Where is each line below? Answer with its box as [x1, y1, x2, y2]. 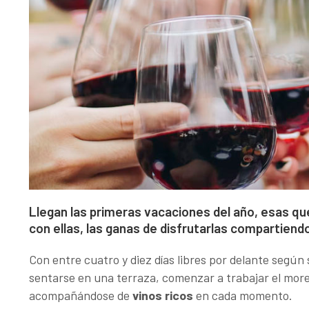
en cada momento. [193, 288, 292, 303]
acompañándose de [29, 288, 132, 303]
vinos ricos [132, 288, 193, 303]
